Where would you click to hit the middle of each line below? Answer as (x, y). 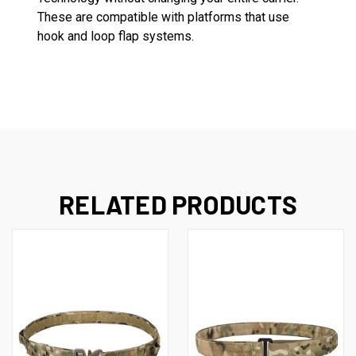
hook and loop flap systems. (116, 36)
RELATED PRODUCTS (178, 204)
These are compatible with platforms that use (163, 17)
